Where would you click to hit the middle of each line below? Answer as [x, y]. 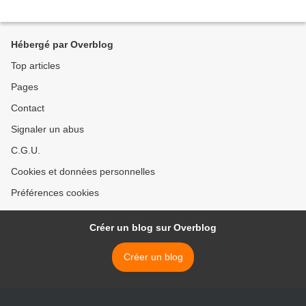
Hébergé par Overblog [62, 45]
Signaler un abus [47, 129]
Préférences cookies [55, 193]
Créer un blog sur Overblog [153, 228]
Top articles [36, 66]
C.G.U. [26, 151]
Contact [28, 108]
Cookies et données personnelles [83, 172]
